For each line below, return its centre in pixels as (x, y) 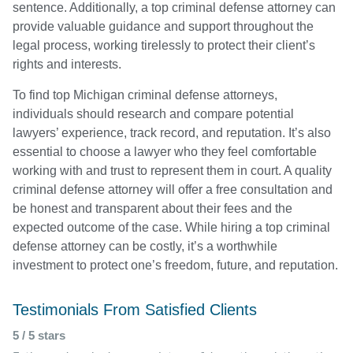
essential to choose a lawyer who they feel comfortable (165, 151)
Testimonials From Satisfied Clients (135, 310)
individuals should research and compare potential (153, 113)
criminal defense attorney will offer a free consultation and (173, 189)
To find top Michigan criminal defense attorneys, (145, 95)
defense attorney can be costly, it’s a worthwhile (145, 246)
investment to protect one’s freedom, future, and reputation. (175, 265)
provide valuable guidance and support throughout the (163, 27)
